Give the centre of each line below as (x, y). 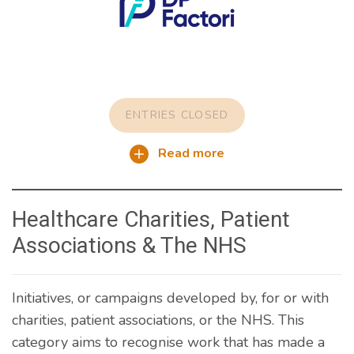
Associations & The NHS (129, 245)
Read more (190, 153)
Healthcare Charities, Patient (151, 219)
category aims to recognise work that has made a (168, 342)
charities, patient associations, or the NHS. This (158, 320)
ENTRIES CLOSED (177, 115)
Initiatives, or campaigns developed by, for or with (170, 298)
